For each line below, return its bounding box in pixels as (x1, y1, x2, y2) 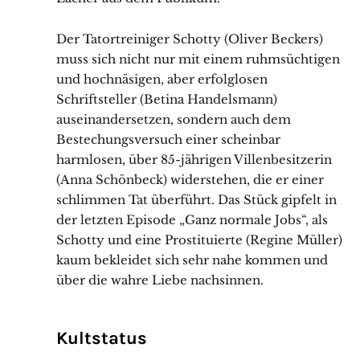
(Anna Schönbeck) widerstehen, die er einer (56, 172, 324, 188)
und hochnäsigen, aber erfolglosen (56, 72, 268, 88)
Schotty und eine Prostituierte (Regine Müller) (56, 232, 342, 248)
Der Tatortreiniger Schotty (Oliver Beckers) (56, 31, 323, 47)
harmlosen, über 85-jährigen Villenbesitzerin (56, 152, 332, 168)
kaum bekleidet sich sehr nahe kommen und (56, 252, 328, 268)
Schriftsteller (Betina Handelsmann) (56, 92, 277, 108)
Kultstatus (56, 328, 147, 350)
